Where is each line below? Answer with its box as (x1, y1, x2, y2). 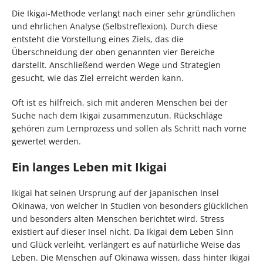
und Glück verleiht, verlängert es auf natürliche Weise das (12, 239, 241, 251)
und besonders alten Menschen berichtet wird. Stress (12, 213, 224, 225)
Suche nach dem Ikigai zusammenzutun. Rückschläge (12, 110, 222, 122)
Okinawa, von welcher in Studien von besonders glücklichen (12, 200, 248, 212)
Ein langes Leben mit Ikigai (12, 159, 167, 176)
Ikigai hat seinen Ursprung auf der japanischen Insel (12, 187, 219, 199)
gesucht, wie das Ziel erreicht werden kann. (12, 72, 184, 84)
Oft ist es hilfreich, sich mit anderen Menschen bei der (12, 97, 228, 109)
